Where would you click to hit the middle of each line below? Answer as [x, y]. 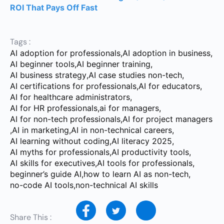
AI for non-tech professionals [65, 119]
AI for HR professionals [54, 108]
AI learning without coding [60, 141]
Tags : [20, 42]
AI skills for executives [52, 163]
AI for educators [169, 86]
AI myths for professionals [60, 152]
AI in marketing [40, 130]
